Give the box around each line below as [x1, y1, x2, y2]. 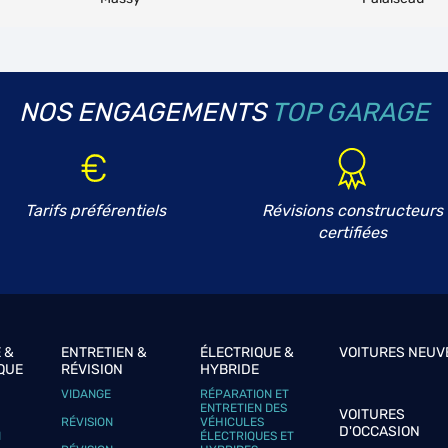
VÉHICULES [200, 415, 265, 429]
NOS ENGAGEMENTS [19, 97, 266, 128]
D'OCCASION [338, 423, 420, 440]
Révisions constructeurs [262, 201, 444, 220]
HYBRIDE [200, 361, 260, 378]
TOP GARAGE [271, 97, 429, 128]
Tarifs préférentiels [24, 201, 166, 220]
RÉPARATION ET [200, 387, 290, 401]
